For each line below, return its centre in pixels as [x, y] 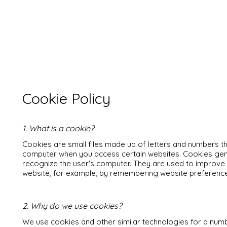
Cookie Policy [66, 98]
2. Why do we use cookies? [72, 206]
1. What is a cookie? [58, 128]
